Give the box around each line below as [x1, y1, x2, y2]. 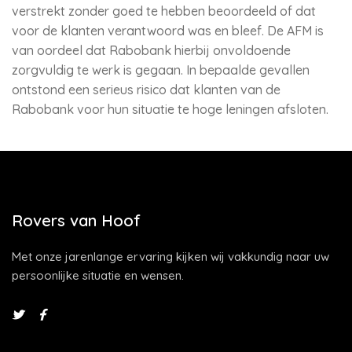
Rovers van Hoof [12, 211, 141, 230]
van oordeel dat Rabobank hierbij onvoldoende [12, 42, 291, 58]
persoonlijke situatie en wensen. [12, 268, 184, 283]
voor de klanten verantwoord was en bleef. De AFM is [12, 23, 324, 38]
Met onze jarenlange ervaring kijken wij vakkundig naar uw [12, 249, 329, 264]
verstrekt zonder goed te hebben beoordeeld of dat [12, 3, 316, 19]
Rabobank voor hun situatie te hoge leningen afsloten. [12, 101, 328, 117]
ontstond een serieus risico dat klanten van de [12, 82, 280, 97]
